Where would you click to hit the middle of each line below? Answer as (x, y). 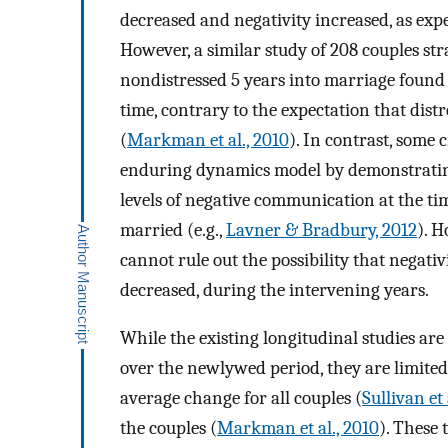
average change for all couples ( (241, 398)
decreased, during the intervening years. (274, 289)
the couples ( (168, 428)
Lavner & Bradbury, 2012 (321, 229)
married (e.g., (173, 229)
